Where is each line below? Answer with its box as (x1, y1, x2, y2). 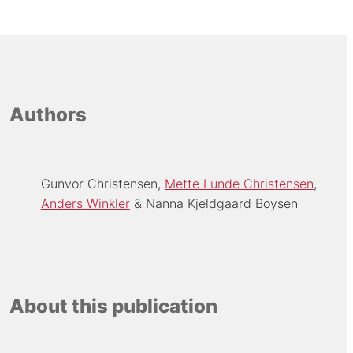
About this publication (9, 295, 217, 318)
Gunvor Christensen (40, 175, 158, 191)
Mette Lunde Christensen (164, 175, 314, 191)
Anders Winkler (40, 195, 130, 211)
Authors (9, 103, 87, 127)
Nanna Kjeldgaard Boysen (145, 195, 298, 211)
